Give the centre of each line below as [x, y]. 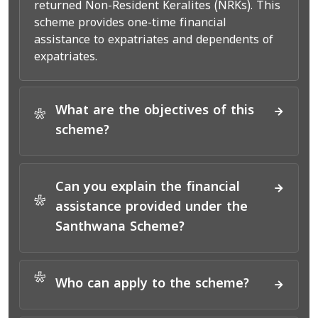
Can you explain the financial [148, 188]
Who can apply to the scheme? [152, 285]
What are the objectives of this [155, 111]
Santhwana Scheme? [120, 228]
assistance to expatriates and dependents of [154, 41]
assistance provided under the [152, 208]
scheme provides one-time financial [130, 24]
